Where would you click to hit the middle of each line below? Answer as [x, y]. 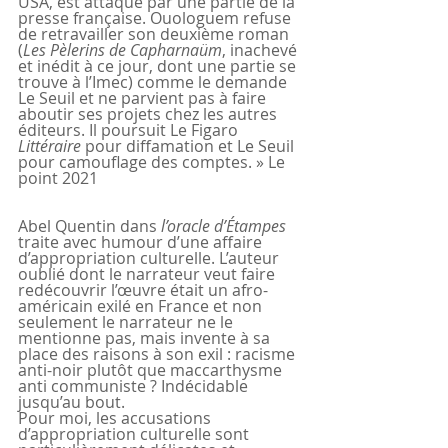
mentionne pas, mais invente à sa [146, 338]
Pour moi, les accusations [116, 418]
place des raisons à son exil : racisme [158, 354]
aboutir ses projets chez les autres [149, 114]
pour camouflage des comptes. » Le [153, 162]
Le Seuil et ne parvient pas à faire [144, 98]
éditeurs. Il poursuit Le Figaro [130, 130]
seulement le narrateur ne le [127, 322]
